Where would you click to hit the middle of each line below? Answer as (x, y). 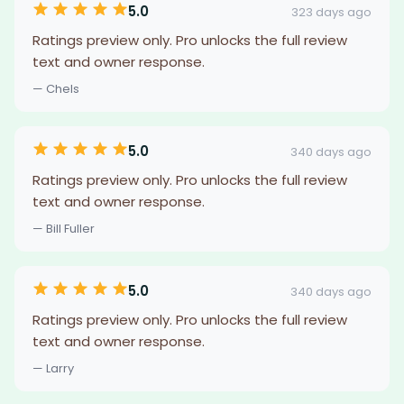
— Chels (56, 89)
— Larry (53, 368)
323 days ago (331, 12)
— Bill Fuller (64, 229)
